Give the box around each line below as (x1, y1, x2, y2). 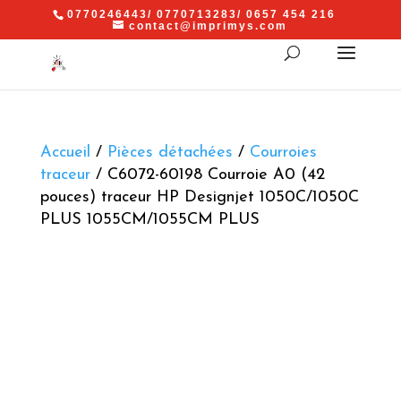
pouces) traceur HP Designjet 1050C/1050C (39, 189, 359, 206)
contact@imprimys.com (129, 20, 288, 32)
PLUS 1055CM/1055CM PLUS (39, 211, 260, 228)
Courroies (249, 144, 317, 161)
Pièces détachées (107, 144, 233, 161)
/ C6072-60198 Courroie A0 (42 (90, 166, 325, 183)
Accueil (39, 144, 90, 161)
